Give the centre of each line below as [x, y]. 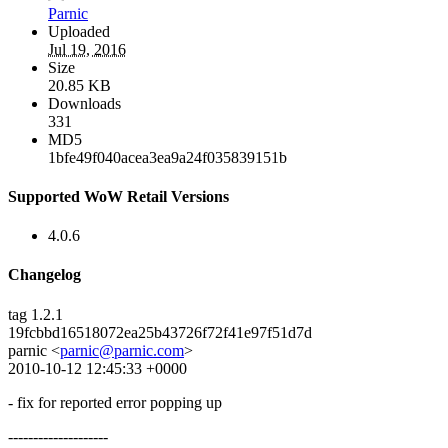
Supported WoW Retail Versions [118, 196]
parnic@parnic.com [122, 350]
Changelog [44, 275]
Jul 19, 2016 [87, 49]
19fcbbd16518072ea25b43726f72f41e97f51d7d [160, 332]
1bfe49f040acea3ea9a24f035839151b [167, 157]
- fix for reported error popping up [115, 402]
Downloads [84, 103]
